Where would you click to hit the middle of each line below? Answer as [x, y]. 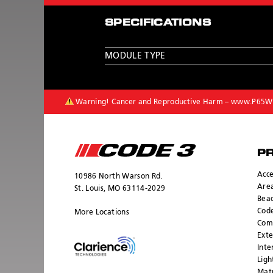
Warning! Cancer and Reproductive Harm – [154, 102]
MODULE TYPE [135, 56]
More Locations [102, 213]
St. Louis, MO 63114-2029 [120, 189]
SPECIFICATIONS [158, 23]
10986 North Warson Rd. [119, 177]
